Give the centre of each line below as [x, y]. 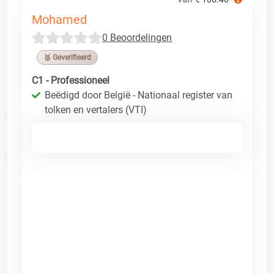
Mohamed [59, 19]
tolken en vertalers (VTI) [96, 109]
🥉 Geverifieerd [67, 57]
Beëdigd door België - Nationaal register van [139, 95]
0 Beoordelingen [137, 37]
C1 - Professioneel [71, 80]
